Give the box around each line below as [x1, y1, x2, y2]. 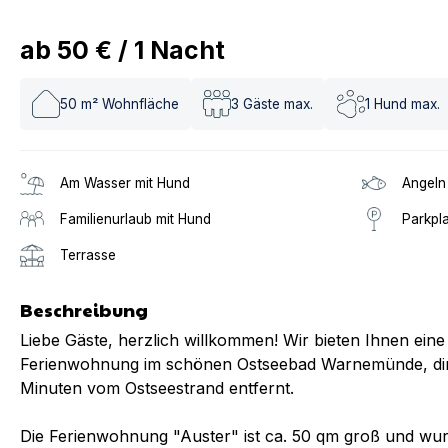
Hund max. [374, 95, 440, 112]
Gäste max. [243, 95, 313, 112]
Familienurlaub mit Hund [60, 211, 211, 227]
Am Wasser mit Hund [60, 175, 190, 191]
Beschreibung [20, 297, 148, 322]
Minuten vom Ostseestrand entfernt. [20, 378, 294, 398]
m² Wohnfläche [81, 95, 179, 112]
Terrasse [60, 247, 116, 263]
